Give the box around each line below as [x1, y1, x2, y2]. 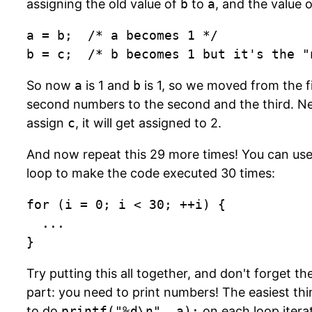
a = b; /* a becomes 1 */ [26, 28, 218, 42]
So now [26, 78, 75, 93]
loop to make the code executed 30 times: [26, 166, 275, 180]
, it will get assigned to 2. [75, 116, 221, 130]
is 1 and [82, 78, 133, 93]
